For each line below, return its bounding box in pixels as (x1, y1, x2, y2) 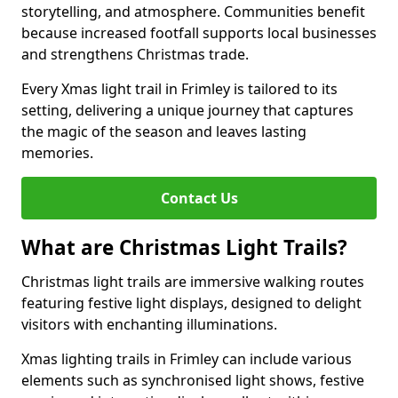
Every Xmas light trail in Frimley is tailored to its (21, 79, 338, 99)
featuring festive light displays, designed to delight (21, 293, 362, 313)
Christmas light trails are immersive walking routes (21, 272, 364, 291)
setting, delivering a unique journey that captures (21, 100, 354, 120)
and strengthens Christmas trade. (21, 44, 249, 64)
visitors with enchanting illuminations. (21, 314, 281, 334)
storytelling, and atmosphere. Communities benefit (21, 2, 365, 21)
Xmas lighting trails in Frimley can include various (21, 349, 352, 369)
